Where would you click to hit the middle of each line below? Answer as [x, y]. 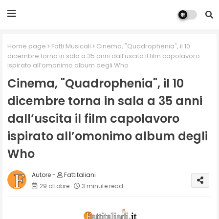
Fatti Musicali [71, 46]
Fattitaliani [79, 175]
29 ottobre [55, 186]
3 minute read [102, 186]
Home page [27, 46]
